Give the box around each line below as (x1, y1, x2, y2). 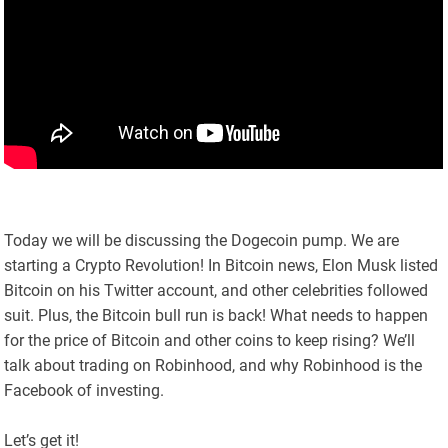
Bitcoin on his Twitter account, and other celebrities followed (4, 281, 429, 301)
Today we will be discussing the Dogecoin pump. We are (4, 231, 400, 251)
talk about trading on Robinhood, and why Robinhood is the (4, 356, 423, 376)
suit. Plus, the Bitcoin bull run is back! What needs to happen (4, 306, 429, 326)
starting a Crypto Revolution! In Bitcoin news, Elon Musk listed (4, 256, 439, 276)
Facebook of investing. (4, 381, 165, 401)
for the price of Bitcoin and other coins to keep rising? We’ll (4, 331, 416, 351)
